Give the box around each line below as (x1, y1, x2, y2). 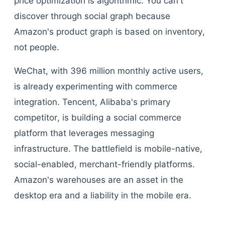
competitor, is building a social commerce (14, 113, 181, 123)
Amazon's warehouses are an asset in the (14, 175, 183, 185)
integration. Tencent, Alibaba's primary (14, 97, 170, 107)
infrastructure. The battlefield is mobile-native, (14, 144, 202, 154)
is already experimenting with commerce (14, 81, 177, 91)
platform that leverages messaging (14, 128, 154, 138)
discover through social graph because (14, 11, 170, 21)
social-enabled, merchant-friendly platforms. (14, 159, 195, 169)
